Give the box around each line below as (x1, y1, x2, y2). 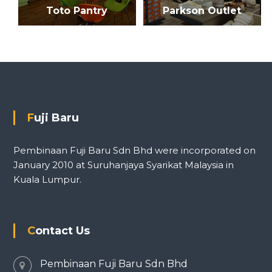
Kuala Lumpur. (13, 174, 81, 186)
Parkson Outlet (163, 5, 242, 17)
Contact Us (35, 224, 90, 238)
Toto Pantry (46, 5, 108, 17)
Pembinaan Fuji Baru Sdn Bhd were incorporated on (13, 144, 256, 157)
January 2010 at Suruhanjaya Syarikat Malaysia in (13, 159, 234, 171)
